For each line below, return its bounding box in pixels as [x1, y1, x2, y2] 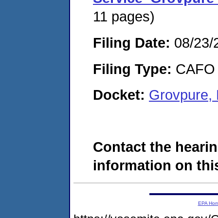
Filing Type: [93, 60, 172, 77]
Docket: [93, 87, 149, 103]
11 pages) [93, 8, 155, 25]
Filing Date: [93, 34, 170, 51]
